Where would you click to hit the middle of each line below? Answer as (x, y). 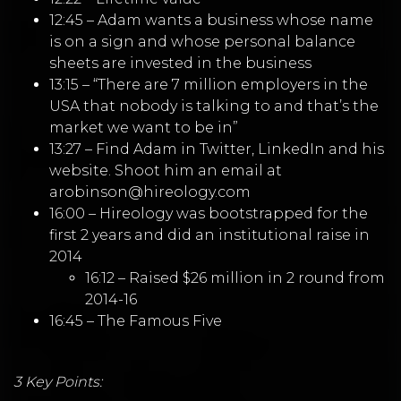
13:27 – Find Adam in (124, 149)
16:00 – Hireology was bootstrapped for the (209, 214)
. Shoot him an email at (195, 171)
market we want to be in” (144, 128)
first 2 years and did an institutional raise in (209, 235)
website (79, 171)
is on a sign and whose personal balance (202, 42)
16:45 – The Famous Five (136, 321)
